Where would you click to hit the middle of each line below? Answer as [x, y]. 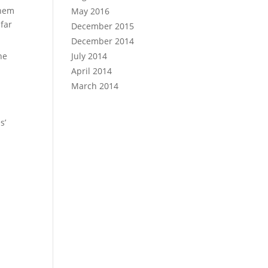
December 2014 [103, 41]
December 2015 [103, 26]
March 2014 [95, 86]
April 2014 [92, 71]
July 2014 [89, 56]
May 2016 [91, 11]
